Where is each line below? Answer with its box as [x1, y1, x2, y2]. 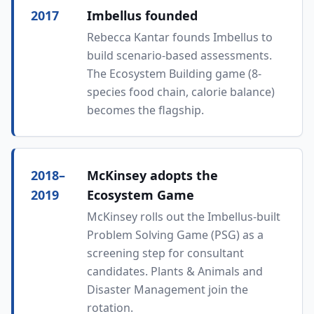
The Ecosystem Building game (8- [87, 66, 261, 81]
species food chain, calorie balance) [87, 84, 275, 100]
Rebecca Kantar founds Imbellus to [87, 29, 273, 45]
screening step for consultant [87, 245, 244, 261]
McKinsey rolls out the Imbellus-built [87, 209, 280, 224]
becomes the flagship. [87, 102, 204, 118]
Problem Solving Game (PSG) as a [87, 227, 264, 243]
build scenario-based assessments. [87, 48, 272, 63]
